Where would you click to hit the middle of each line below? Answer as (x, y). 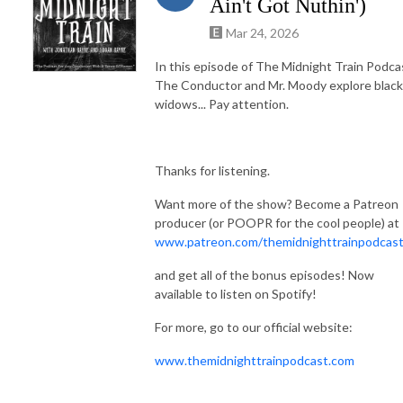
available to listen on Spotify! (236, 293)
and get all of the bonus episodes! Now (264, 274)
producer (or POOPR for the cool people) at (277, 222)
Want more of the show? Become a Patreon (277, 203)
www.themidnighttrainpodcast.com (255, 360)
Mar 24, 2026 (262, 32)
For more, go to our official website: (254, 327)
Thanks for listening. (212, 170)
